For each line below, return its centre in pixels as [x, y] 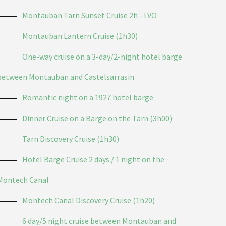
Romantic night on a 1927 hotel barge [88, 97]
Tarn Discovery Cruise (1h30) [71, 138]
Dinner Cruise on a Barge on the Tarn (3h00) [97, 118]
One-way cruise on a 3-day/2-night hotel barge [102, 56]
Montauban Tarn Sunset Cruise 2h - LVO [90, 15]
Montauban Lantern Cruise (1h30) [80, 36]
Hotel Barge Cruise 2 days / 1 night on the [94, 159]
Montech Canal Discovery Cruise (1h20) [89, 200]
